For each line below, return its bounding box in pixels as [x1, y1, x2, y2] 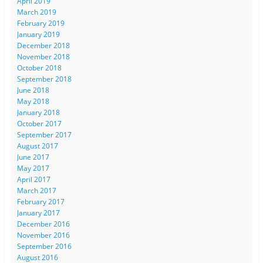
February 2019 [16, 18, 65, 28]
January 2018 [16, 107, 60, 117]
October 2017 [16, 118, 62, 129]
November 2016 [16, 230, 70, 240]
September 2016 [16, 241, 72, 251]
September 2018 [16, 73, 72, 84]
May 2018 [16, 96, 49, 106]
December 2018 [16, 40, 70, 50]
